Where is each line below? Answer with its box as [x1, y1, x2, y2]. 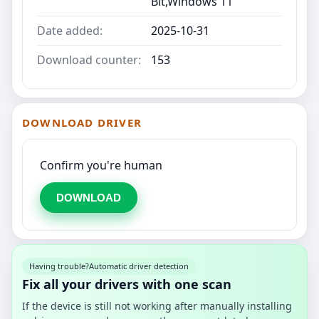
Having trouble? [29, 260, 89, 271]
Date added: [37, 22, 103, 38]
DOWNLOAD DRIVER [22, 115, 142, 130]
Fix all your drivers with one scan [22, 275, 231, 293]
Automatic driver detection [89, 260, 189, 271]
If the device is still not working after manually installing [22, 298, 292, 313]
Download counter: [37, 51, 141, 68]
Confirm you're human [40, 157, 162, 173]
